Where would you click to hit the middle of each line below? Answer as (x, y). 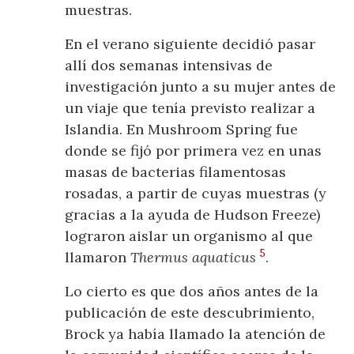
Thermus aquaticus (194, 258)
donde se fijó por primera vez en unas (194, 151)
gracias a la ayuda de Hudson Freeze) (193, 215)
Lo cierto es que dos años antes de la (192, 292)
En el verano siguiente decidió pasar (190, 44)
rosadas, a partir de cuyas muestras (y (196, 194)
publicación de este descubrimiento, (190, 313)
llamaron (98, 258)
